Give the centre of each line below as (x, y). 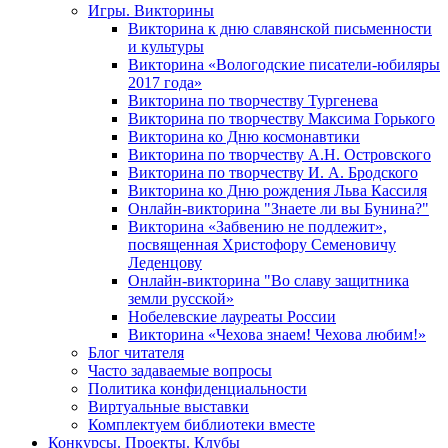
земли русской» (181, 298)
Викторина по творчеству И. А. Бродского (273, 172)
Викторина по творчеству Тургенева (253, 100)
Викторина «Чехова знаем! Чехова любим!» (277, 334)
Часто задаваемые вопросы (180, 370)
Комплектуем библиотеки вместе (201, 424)
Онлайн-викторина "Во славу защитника (268, 280)
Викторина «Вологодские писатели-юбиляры (284, 64)
